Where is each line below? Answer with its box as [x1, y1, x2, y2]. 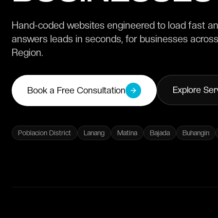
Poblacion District [18, 129, 71, 137]
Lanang [84, 129, 105, 137]
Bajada [150, 129, 170, 137]
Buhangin [182, 129, 209, 137]
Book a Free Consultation [27, 85, 126, 95]
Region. [12, 47, 43, 58]
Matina [117, 129, 137, 137]
